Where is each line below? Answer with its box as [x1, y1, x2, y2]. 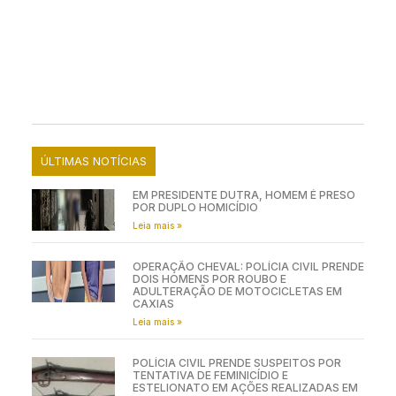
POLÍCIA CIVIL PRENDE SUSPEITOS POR [132, 355, 341, 369]
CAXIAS [132, 296, 174, 310]
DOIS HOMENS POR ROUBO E [132, 271, 286, 286]
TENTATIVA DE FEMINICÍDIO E [132, 368, 288, 382]
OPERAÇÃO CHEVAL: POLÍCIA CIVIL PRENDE [132, 259, 364, 273]
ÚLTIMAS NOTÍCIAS [40, 153, 147, 168]
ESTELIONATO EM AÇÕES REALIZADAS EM [132, 380, 358, 394]
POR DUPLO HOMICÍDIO [132, 200, 258, 214]
